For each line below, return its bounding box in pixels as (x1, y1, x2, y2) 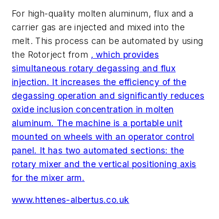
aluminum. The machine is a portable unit (12, 117, 182, 128)
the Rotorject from (12, 49, 91, 60)
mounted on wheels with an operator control (12, 131, 195, 142)
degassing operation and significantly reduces (12, 90, 204, 101)
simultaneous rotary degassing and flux (12, 63, 176, 73)
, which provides (90, 49, 159, 60)
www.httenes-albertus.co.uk (12, 195, 130, 205)
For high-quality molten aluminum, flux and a (12, 8, 194, 19)
